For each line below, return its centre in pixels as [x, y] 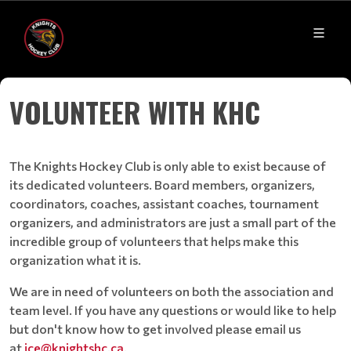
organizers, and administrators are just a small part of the [173, 222]
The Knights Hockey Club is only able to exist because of [168, 166]
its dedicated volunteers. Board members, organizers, [162, 185]
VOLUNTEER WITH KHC [135, 112]
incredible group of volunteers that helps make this [154, 241]
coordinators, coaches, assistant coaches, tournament [164, 203]
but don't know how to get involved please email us [155, 329]
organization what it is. [75, 260]
